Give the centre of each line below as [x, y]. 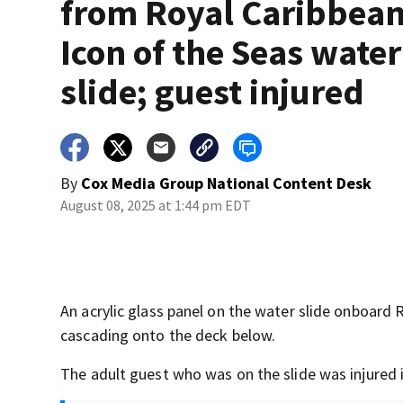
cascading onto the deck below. [168, 336]
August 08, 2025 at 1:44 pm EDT [156, 206]
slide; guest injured [213, 92]
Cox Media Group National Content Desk [227, 184]
